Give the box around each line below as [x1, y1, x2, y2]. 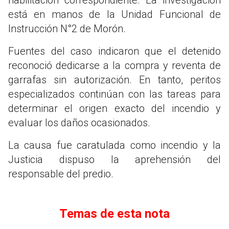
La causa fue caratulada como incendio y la [8, 139, 221, 151]
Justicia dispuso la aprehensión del [8, 153, 221, 166]
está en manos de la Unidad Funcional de [8, 8, 221, 20]
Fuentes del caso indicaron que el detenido [8, 44, 221, 57]
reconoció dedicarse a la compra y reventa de [8, 59, 221, 72]
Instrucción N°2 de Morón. [8, 22, 126, 35]
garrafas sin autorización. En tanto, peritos [8, 73, 221, 86]
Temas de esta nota [59, 206, 170, 221]
